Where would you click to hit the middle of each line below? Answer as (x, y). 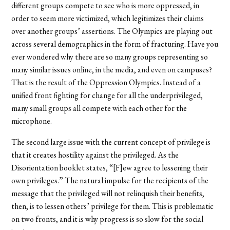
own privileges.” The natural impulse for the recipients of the (110, 180)
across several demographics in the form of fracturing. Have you (115, 44)
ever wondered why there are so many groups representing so (110, 56)
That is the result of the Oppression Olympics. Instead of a (106, 82)
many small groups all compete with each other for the (99, 108)
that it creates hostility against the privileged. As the (95, 155)
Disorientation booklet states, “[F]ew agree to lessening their (110, 167)
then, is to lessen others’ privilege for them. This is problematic (113, 206)
